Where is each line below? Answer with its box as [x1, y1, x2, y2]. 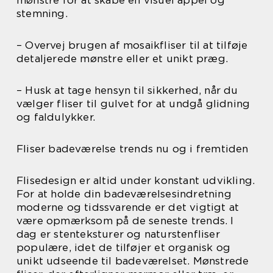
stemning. [16, 7, 68, 20]
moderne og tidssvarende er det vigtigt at [16, 201, 239, 214]
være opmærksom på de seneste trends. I [16, 214, 234, 227]
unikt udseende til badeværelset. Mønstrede [16, 255, 249, 268]
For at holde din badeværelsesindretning [16, 188, 232, 200]
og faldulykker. [16, 111, 95, 124]
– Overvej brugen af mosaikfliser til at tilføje [16, 39, 248, 52]
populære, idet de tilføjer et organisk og [16, 241, 231, 254]
